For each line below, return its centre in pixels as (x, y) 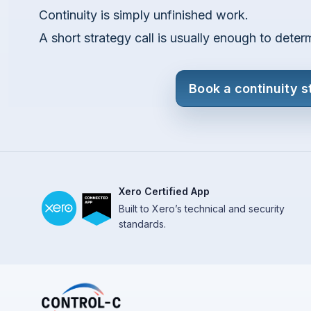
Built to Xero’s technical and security (202, 208)
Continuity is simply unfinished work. (144, 15)
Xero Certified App (164, 191)
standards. (142, 224)
